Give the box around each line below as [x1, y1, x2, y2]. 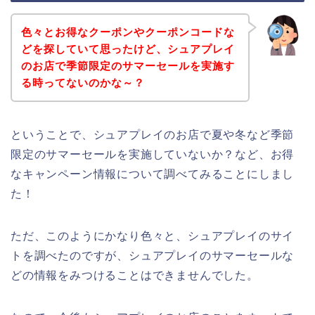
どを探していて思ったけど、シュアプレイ [20, 42, 235, 55]
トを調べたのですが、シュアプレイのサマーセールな [11, 249, 295, 262]
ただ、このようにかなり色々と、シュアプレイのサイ [11, 229, 295, 242]
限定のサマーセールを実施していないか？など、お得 [11, 148, 295, 160]
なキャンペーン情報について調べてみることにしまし [11, 167, 295, 180]
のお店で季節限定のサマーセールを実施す [20, 59, 235, 72]
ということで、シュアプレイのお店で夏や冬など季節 [11, 128, 295, 141]
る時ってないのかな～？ [20, 76, 145, 89]
